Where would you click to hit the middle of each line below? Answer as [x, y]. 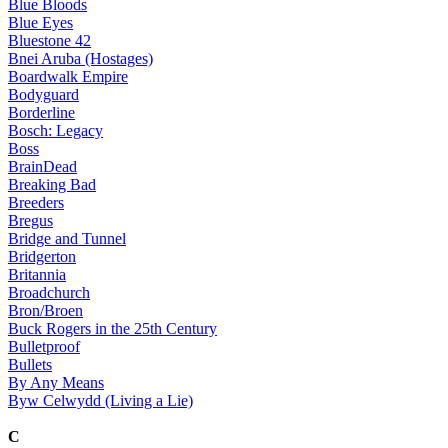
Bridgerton [42, 256]
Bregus [30, 220]
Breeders [36, 202]
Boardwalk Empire [68, 76]
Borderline [41, 112]
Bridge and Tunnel [67, 238]
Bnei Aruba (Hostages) [80, 58]
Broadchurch [49, 292]
